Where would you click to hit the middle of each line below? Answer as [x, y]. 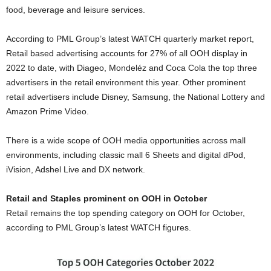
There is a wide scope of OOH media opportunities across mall [126, 140]
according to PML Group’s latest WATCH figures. [99, 227]
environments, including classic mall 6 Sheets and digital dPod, [126, 155]
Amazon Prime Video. [47, 111]
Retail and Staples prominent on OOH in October [106, 198]
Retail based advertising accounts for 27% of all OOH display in [127, 53]
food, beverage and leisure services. [76, 9]
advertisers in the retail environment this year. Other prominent [126, 82]
